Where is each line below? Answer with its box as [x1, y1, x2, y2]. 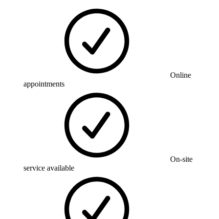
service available [23, 163, 74, 172]
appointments [23, 79, 65, 88]
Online [170, 70, 191, 79]
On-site [170, 154, 193, 163]
